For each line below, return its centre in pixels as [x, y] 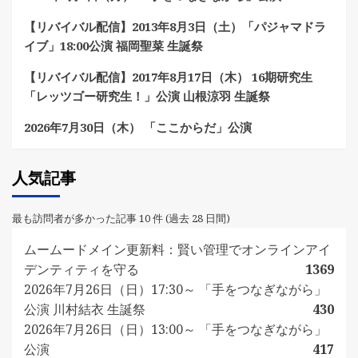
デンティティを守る [82, 269]
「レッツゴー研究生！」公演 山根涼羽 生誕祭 [147, 96]
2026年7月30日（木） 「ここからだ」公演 [138, 127]
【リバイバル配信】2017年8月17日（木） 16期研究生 [168, 77]
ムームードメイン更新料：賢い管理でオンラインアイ [177, 249]
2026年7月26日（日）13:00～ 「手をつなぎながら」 [175, 329]
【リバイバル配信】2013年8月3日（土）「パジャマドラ [175, 26]
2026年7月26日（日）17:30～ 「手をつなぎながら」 [175, 289]
